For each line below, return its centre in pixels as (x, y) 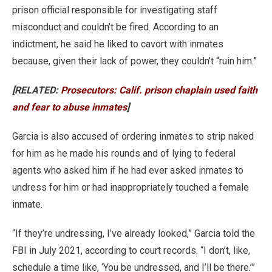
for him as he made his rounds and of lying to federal (124, 153)
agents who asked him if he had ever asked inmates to (128, 170)
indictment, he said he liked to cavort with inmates (118, 44)
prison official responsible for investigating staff (115, 10)
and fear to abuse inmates (70, 107)
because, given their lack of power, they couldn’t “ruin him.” (134, 61)
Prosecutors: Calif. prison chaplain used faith (159, 90)
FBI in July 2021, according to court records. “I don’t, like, (131, 250)
